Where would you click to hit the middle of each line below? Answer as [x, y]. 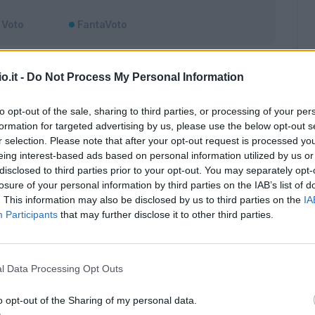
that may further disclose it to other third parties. [166, 214]
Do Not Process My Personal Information [135, 77]
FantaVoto [102, 24]
